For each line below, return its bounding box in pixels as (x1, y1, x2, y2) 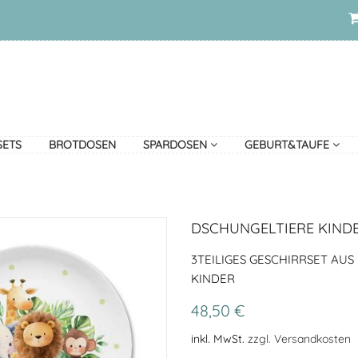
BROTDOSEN (48, 137, 116, 152)
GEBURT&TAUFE (244, 137, 332, 152)
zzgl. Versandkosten (248, 332, 351, 346)
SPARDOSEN (142, 137, 210, 152)
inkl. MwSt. (191, 332, 248, 346)
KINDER (191, 271, 235, 286)
